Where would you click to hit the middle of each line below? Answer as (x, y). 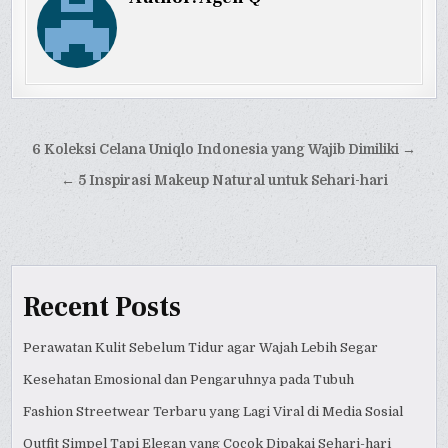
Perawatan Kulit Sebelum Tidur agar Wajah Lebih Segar (201, 348)
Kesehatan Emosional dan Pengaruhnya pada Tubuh (189, 380)
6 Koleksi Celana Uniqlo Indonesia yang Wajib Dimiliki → (224, 149)
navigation (80, 179)
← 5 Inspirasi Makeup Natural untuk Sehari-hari (224, 180)
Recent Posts (102, 307)
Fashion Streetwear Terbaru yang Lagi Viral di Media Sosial (213, 412)
